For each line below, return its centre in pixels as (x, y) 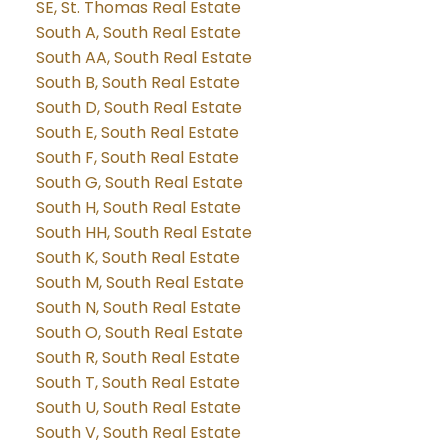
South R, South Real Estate (137, 357)
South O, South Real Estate (139, 332)
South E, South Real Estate (137, 132)
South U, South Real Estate (138, 407)
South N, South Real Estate (138, 307)
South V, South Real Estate (138, 432)
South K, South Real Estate (137, 257)
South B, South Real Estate (137, 82)
